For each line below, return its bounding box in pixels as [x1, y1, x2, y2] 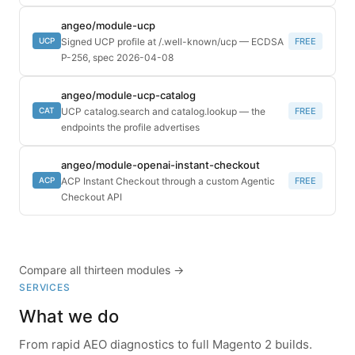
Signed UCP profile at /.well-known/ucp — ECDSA [61, 35, 284, 48]
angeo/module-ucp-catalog [61, 88, 196, 101]
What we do [19, 305, 119, 326]
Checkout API [61, 190, 122, 203]
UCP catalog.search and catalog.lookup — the [61, 105, 265, 117]
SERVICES [19, 281, 71, 293]
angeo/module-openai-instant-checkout [61, 158, 260, 171]
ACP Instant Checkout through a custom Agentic [61, 174, 275, 187]
